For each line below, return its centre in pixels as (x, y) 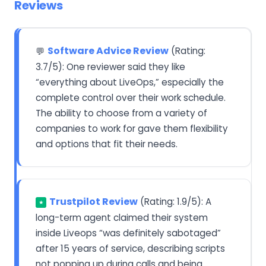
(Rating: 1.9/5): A (175, 201)
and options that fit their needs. (107, 144)
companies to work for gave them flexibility (132, 128)
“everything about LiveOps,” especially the (130, 82)
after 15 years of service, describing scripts (130, 248)
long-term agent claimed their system (122, 217)
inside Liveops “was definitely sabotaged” (128, 233)
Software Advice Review (108, 50)
